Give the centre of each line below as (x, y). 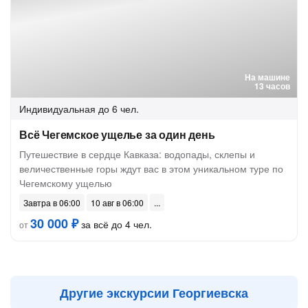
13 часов (272, 86)
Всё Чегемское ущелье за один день (117, 134)
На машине (267, 77)
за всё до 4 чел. (115, 224)
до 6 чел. (119, 109)
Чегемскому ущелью (66, 183)
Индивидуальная (57, 109)
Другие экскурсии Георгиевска (154, 293)
